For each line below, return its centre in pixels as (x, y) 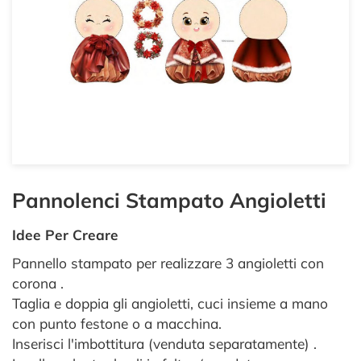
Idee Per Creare (65, 235)
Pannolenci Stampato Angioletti (169, 200)
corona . (38, 283)
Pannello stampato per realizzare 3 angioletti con (168, 263)
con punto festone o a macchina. (117, 324)
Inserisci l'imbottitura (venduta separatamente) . (164, 344)
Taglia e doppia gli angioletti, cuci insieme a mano (170, 303)
